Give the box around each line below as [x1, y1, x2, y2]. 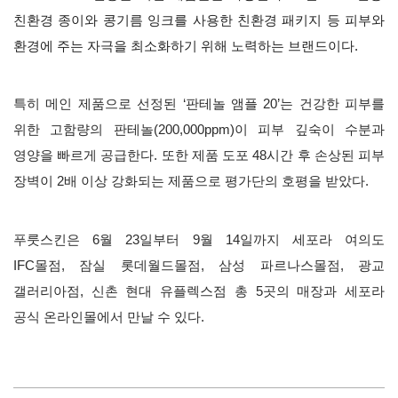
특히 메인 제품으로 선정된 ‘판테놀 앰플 [13, 97, 264, 112]
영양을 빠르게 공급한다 [13, 148, 155, 163]
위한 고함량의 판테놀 [13, 123, 154, 138]
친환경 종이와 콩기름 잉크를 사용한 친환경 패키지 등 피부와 [13, 13, 385, 28]
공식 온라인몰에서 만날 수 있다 [13, 310, 201, 325]
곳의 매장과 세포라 [262, 284, 386, 299]
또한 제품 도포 [161, 148, 253, 163]
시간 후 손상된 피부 [267, 148, 386, 163]
